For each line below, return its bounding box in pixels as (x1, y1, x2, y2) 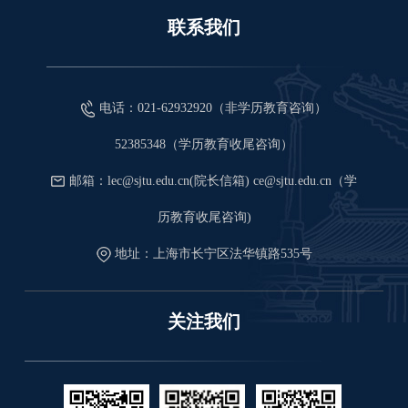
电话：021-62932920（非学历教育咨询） (99, 100, 327, 115)
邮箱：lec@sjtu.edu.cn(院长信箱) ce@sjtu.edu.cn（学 (69, 173, 357, 188)
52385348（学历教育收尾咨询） (115, 137, 293, 151)
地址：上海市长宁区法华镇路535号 (114, 246, 312, 260)
